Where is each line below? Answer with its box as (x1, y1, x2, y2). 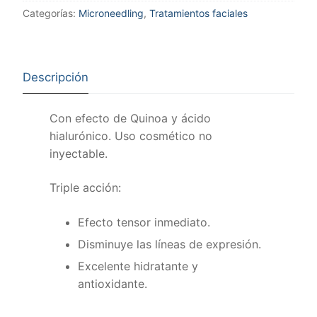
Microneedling (79, 7, 144, 20)
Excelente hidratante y (78, 259, 199, 274)
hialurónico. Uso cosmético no (50, 129, 213, 144)
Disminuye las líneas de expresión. (78, 237, 262, 252)
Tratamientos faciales (149, 7, 248, 20)
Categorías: (23, 7, 79, 20)
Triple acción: (50, 180, 122, 195)
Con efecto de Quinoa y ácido (50, 111, 212, 126)
